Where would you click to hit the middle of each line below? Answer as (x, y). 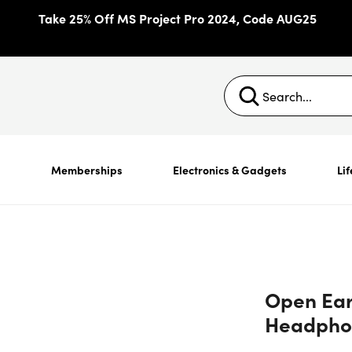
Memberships (86, 170)
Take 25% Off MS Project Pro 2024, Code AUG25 (178, 18)
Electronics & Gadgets (229, 170)
